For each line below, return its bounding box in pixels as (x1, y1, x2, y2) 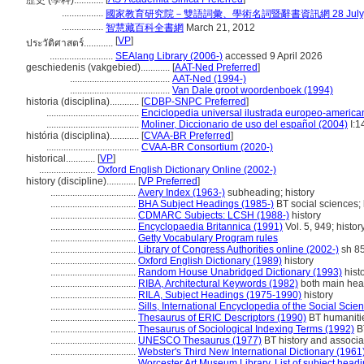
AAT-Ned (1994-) (172, 73, 246, 84)
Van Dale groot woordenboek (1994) (172, 84, 333, 96)
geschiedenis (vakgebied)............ (26, 62, 172, 73)
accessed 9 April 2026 (223, 50, 323, 62)
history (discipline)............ (26, 175, 138, 187)
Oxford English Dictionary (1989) (138, 255, 282, 266)
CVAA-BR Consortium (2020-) (141, 141, 273, 153)
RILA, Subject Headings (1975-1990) (138, 289, 301, 301)
